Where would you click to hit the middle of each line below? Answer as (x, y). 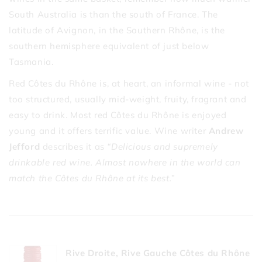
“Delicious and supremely (163, 146)
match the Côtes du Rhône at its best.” (92, 178)
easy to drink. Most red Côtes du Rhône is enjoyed (118, 115)
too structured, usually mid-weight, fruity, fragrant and (128, 99)
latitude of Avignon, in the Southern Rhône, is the (117, 30)
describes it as (75, 146)
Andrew (226, 130)
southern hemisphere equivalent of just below (109, 46)
